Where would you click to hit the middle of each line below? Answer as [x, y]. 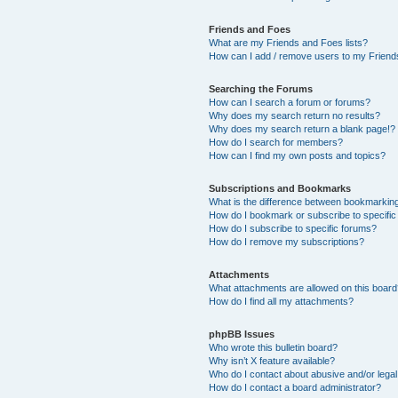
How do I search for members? [276, 142]
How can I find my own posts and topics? [298, 155]
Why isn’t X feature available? [272, 360]
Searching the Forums [261, 88]
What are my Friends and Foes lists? [289, 42]
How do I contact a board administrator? [295, 387]
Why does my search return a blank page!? [302, 128]
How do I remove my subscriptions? [287, 241]
